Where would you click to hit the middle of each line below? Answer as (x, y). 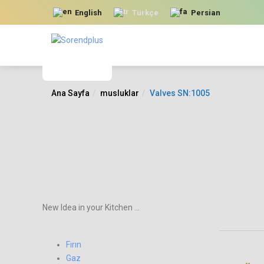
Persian (205, 12)
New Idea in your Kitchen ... (91, 207)
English (89, 12)
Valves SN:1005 (180, 93)
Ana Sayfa (70, 93)
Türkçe (146, 12)
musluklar (120, 93)
